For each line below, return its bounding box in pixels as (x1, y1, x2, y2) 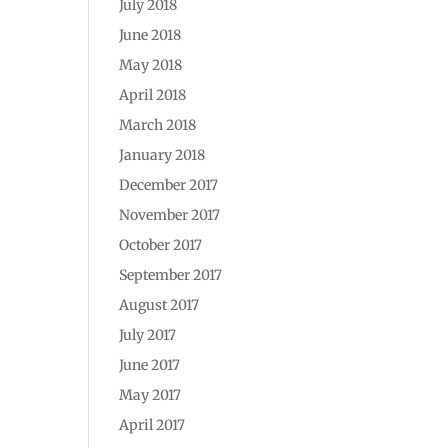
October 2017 (119, 236, 203, 254)
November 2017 (119, 206, 221, 224)
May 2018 (119, 56, 183, 74)
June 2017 (119, 356, 181, 374)
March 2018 (119, 116, 197, 134)
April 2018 (119, 86, 187, 104)
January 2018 (119, 146, 206, 164)
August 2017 (119, 296, 200, 314)
